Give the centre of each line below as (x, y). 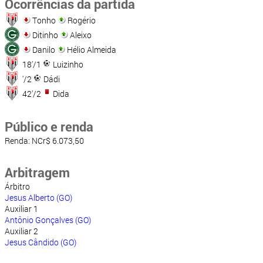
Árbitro (17, 187)
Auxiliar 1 (21, 209)
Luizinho (67, 65)
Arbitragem (37, 173)
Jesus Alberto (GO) (38, 198)
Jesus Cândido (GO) (41, 242)
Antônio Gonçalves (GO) (48, 220)
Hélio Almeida (91, 50)
